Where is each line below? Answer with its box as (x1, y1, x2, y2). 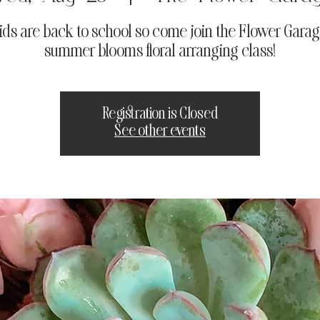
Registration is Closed (102, 106, 218, 122)
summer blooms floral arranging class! (44, 42, 276, 60)
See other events (114, 124, 206, 139)
